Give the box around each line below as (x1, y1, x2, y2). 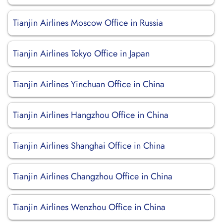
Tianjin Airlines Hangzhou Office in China (13, 109, 168, 121)
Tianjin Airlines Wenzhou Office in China (13, 201, 166, 214)
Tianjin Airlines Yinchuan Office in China (13, 78, 165, 91)
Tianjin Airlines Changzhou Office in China (13, 170, 172, 183)
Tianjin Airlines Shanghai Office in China (13, 139, 165, 152)
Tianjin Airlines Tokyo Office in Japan (13, 47, 150, 60)
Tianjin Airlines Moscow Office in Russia (13, 16, 163, 29)
